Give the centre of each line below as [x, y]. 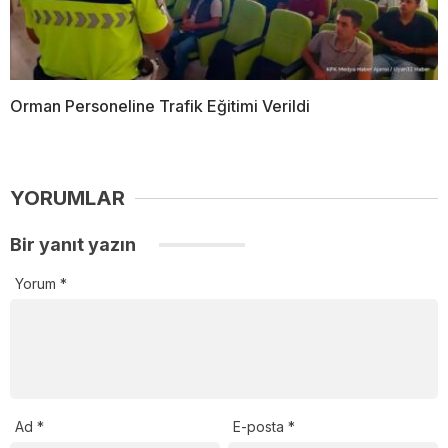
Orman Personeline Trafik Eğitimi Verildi [160, 106]
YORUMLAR [67, 198]
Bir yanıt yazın [75, 245]
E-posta [261, 426]
